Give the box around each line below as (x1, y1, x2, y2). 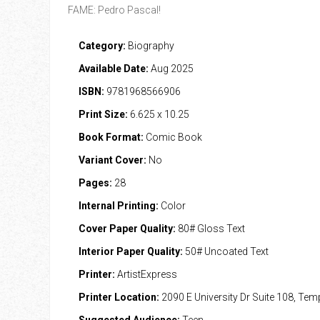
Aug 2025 (148, 63, 194, 74)
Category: (78, 40, 126, 51)
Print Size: (78, 109, 128, 120)
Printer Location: (78, 291, 159, 303)
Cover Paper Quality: (78, 223, 176, 234)
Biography (125, 40, 174, 51)
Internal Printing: (78, 200, 159, 211)
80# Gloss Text (175, 223, 245, 234)
